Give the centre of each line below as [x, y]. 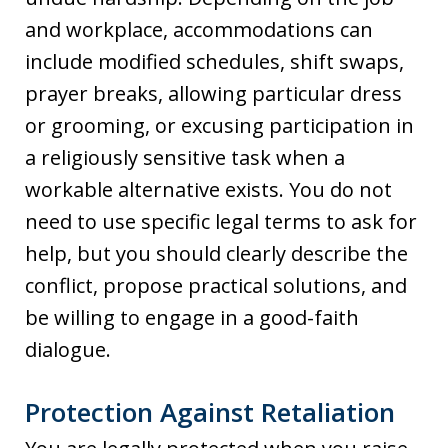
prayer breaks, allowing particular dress [213, 94]
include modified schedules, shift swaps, [214, 62]
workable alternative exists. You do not [208, 190]
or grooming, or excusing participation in [219, 126]
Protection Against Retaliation [210, 412]
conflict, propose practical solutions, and [216, 286]
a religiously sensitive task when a [185, 158]
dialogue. [68, 350]
